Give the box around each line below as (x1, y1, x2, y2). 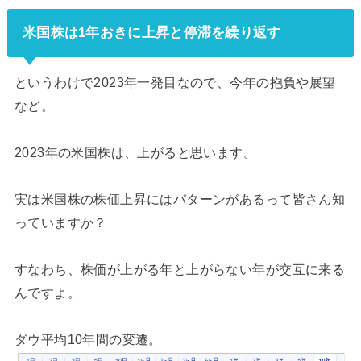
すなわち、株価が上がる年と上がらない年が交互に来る (14, 262, 346, 277)
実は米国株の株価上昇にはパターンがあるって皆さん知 (14, 192, 346, 207)
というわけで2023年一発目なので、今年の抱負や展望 (14, 75, 336, 90)
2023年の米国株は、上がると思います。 (14, 145, 257, 160)
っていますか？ (14, 215, 107, 230)
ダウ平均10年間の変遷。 (14, 332, 162, 347)
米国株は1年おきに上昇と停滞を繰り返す (22, 24, 281, 41)
